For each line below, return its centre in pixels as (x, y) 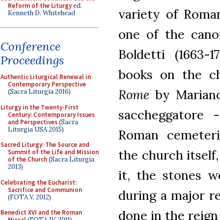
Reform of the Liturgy (40, 5)
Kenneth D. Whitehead (41, 13)
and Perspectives (33, 122)
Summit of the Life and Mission (53, 152)
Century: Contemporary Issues (51, 114)
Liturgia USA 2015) (36, 129)
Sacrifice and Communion (45, 190)
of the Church (27, 159)
